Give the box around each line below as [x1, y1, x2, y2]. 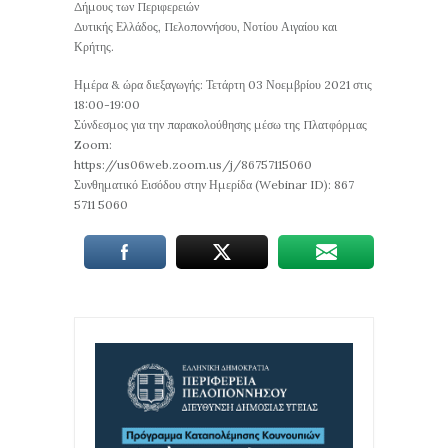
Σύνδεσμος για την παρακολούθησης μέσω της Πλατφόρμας [74, 117, 367, 133]
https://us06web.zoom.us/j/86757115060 [74, 157, 312, 173]
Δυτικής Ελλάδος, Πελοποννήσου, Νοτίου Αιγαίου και [74, 19, 337, 35]
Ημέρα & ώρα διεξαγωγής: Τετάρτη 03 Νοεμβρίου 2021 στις [74, 77, 372, 93]
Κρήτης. [74, 39, 114, 55]
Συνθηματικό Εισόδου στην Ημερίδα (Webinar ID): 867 [74, 177, 354, 193]
